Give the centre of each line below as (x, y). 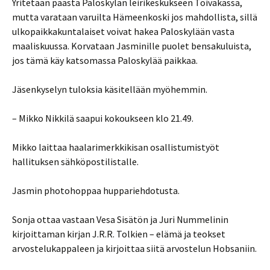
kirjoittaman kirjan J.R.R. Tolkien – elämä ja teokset (119, 234)
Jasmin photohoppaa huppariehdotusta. (96, 190)
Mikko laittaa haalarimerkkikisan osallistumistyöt (116, 147)
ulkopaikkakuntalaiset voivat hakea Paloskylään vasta (123, 31)
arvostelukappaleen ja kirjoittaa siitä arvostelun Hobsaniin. (134, 248)
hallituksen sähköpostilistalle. (75, 162)
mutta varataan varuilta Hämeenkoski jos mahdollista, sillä (135, 17)
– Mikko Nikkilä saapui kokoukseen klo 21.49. (103, 118)
